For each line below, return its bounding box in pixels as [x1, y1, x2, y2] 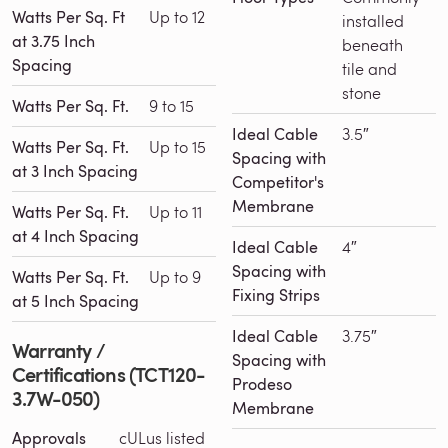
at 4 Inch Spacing [12, 225, 139, 248]
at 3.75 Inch [12, 30, 95, 53]
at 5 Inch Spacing [12, 290, 139, 313]
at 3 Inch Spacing [12, 160, 138, 183]
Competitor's [232, 171, 324, 194]
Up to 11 [149, 201, 202, 223]
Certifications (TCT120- [12, 360, 206, 389]
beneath [342, 34, 403, 56]
